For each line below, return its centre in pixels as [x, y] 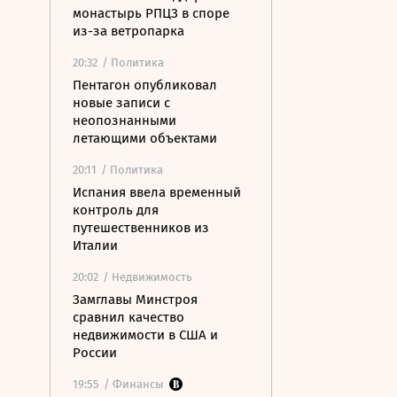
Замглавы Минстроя [135, 300]
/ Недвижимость [148, 277]
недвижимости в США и [145, 335]
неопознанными [125, 121]
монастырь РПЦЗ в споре [151, 13]
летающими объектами [145, 138]
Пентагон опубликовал [145, 85]
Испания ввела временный [157, 192]
